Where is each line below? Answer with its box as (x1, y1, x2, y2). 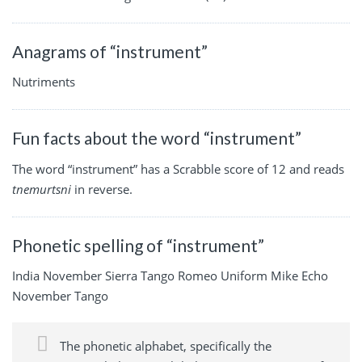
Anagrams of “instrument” (12, 40, 208, 61)
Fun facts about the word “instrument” (12, 128, 301, 149)
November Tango (12, 288, 108, 305)
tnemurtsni (12, 180, 71, 197)
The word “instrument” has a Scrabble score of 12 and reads (12, 160, 344, 177)
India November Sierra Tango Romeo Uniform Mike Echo (12, 267, 328, 284)
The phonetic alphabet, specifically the (57, 338, 271, 355)
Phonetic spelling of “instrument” (12, 234, 264, 255)
